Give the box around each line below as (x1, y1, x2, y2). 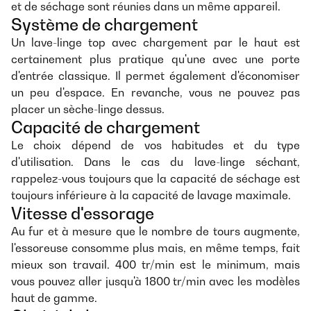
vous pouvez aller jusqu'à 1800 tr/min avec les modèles (11, 274, 300, 289)
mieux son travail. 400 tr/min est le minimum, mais (11, 258, 300, 272)
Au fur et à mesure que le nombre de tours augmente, (11, 224, 300, 239)
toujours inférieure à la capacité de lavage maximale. (11, 188, 291, 203)
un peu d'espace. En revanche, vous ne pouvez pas (11, 85, 300, 100)
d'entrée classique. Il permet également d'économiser (11, 69, 300, 83)
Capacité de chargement (11, 117, 200, 137)
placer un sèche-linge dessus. (11, 102, 165, 117)
